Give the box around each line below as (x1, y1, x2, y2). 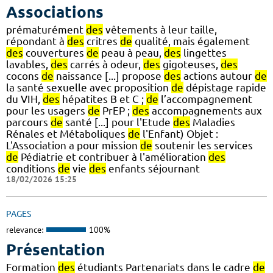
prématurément (6, 23, 86, 35)
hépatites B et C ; (60, 93, 146, 105)
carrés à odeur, (68, 58, 143, 70)
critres (84, 35, 120, 47)
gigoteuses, (160, 58, 221, 70)
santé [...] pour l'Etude (63, 116, 173, 128)
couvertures (23, 46, 87, 58)
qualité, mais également (132, 35, 250, 47)
